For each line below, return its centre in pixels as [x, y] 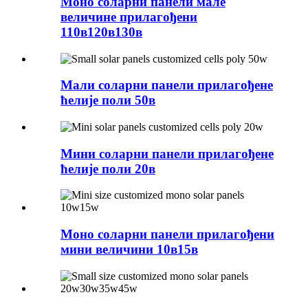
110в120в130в [101, 32]
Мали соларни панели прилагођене [167, 85]
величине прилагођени [129, 16]
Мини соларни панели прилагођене [167, 153]
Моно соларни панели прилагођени [167, 234]
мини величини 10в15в [129, 250]
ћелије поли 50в [108, 100]
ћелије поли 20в [108, 168]
